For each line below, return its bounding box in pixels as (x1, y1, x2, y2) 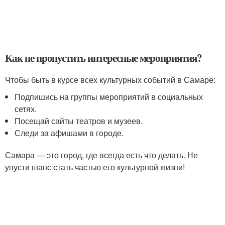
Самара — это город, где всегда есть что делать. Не (5, 149, 198, 161)
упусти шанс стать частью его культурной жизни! (5, 161, 185, 173)
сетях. (15, 103, 37, 115)
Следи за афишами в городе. (15, 127, 124, 139)
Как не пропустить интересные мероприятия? (5, 50, 202, 65)
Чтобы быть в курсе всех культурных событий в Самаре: (5, 74, 215, 85)
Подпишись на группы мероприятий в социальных (15, 91, 203, 102)
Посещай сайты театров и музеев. (15, 115, 143, 127)
